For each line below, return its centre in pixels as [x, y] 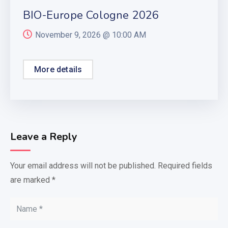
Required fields [185, 165]
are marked [31, 180]
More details [58, 69]
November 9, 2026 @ [74, 35]
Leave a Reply [44, 136]
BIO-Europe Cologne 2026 [91, 15]
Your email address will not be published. [83, 165]
